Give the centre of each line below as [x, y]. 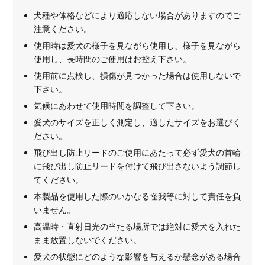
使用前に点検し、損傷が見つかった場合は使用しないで [138, 76]
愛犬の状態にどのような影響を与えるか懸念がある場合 [138, 257]
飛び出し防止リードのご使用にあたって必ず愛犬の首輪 [138, 153]
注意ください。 [63, 29]
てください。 [59, 180]
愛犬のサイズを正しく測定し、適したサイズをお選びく [138, 122]
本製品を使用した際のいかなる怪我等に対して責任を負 [138, 196]
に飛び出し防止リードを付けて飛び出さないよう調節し [138, 166]
